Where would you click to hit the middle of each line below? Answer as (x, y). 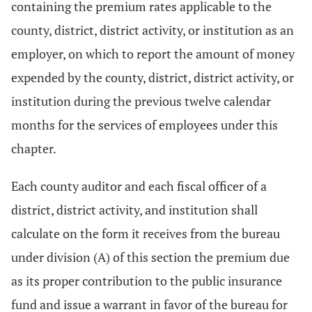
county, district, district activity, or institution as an (153, 30)
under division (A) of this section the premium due (150, 257)
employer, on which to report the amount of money (153, 54)
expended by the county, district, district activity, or (153, 77)
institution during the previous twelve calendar (141, 101)
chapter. (34, 148)
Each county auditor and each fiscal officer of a (139, 186)
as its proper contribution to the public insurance (147, 281)
